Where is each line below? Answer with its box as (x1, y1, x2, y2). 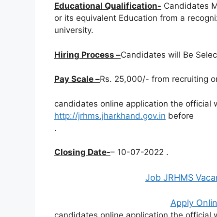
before (166, 110, 194, 121)
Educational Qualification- (54, 1, 161, 11)
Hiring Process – (54, 49, 121, 60)
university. (54, 25, 93, 35)
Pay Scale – (54, 74, 100, 84)
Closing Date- (54, 147, 110, 157)
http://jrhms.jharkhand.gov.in (54, 110, 166, 121)
